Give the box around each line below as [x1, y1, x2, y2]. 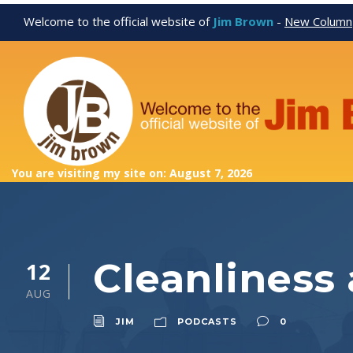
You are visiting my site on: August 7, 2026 [12, 165, 252, 181]
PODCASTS [177, 316, 237, 328]
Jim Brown [213, 13, 273, 29]
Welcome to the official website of [24, 13, 213, 29]
